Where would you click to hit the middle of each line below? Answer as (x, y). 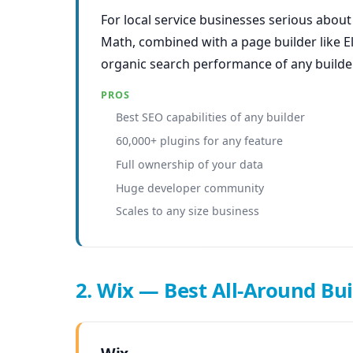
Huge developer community (190, 188)
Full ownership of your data (190, 164)
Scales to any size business (188, 211)
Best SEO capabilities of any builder (211, 117)
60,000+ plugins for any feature (200, 140)
